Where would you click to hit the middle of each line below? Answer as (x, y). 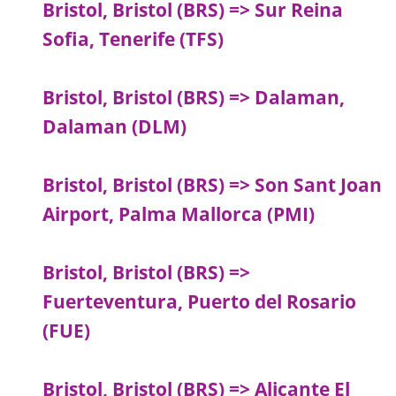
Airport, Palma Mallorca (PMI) (179, 214)
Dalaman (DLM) (115, 127)
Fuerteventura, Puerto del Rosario (200, 302)
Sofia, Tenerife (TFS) (133, 39)
